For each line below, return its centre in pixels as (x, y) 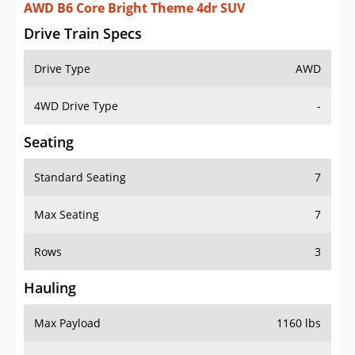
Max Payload (67, 323)
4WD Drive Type (76, 106)
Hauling (50, 288)
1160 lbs (299, 323)
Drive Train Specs (83, 34)
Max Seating (67, 215)
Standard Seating (80, 177)
